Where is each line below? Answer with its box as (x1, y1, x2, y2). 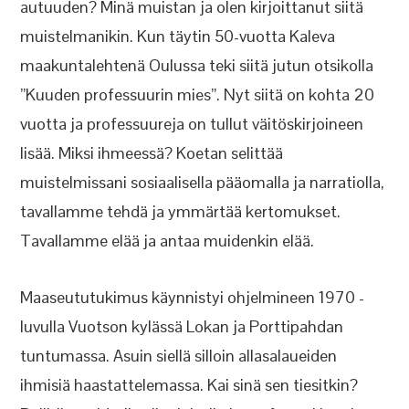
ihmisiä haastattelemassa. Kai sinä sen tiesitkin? (20, 374, 359, 395)
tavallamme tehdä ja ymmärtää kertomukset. (20, 201, 341, 222)
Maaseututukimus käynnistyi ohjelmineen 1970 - (20, 287, 365, 308)
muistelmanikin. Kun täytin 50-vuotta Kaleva (20, 26, 336, 47)
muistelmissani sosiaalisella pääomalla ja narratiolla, (20, 172, 385, 193)
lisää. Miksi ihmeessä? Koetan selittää (20, 142, 284, 163)
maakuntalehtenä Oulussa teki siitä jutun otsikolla (20, 55, 374, 76)
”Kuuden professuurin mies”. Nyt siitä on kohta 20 (20, 84, 375, 105)
